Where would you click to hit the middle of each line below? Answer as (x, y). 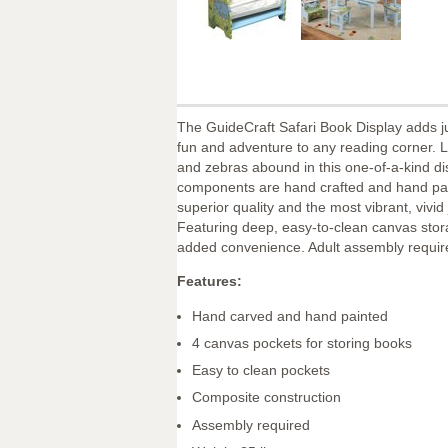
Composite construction (266, 397)
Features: (209, 281)
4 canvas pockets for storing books (302, 342)
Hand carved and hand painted (290, 315)
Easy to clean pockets (261, 370)
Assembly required (251, 424)
